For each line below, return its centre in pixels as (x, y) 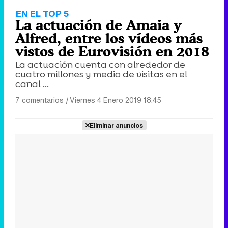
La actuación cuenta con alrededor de (100, 64)
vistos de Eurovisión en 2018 (112, 51)
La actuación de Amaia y (98, 25)
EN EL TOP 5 (42, 13)
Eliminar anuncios (116, 125)
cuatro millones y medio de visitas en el (101, 74)
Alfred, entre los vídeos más (109, 38)
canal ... (32, 84)
